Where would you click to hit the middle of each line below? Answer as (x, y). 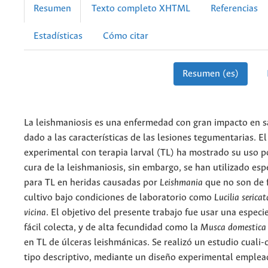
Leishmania (182, 183)
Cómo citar (126, 36)
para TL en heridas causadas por (92, 183)
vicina (35, 213)
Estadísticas (58, 36)
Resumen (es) (210, 74)
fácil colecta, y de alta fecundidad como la (112, 228)
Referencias (234, 9)
